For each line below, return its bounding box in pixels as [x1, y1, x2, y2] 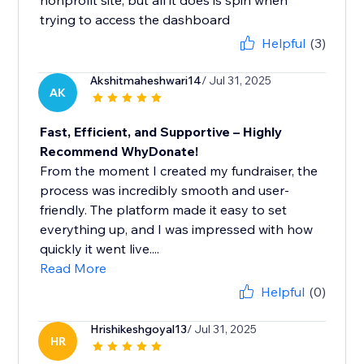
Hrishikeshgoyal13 [90, 322, 188, 337]
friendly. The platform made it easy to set [40, 201, 288, 219]
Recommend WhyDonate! [40, 143, 199, 160]
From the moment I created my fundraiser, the [40, 162, 318, 180]
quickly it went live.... [40, 240, 160, 258]
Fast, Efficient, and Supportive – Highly [40, 123, 283, 141]
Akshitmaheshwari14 [90, 73, 202, 89]
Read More [40, 260, 107, 277]
